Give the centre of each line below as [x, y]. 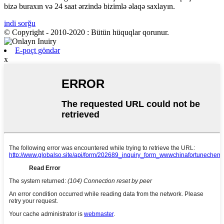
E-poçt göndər [37, 50]
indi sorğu [20, 23]
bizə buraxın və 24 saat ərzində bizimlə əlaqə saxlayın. [89, 6]
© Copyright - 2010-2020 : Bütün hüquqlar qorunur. [86, 32]
